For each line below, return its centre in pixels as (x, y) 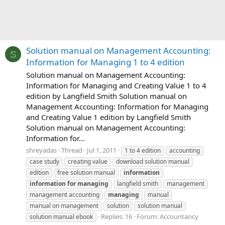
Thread (72, 150)
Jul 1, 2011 (102, 150)
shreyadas (41, 150)
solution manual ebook (61, 216)
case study (44, 161)
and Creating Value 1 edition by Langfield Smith (108, 117)
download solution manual (153, 161)
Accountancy (179, 216)
